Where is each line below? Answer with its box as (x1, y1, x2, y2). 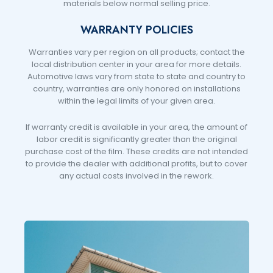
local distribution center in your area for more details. (32, 58, 241, 71)
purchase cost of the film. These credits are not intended (25, 146, 248, 158)
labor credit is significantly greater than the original (36, 133, 237, 146)
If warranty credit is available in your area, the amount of (26, 121, 247, 133)
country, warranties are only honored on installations (32, 83, 241, 95)
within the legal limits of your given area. (58, 95, 215, 107)
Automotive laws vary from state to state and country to (27, 71, 246, 83)
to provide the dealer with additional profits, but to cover (26, 158, 247, 170)
